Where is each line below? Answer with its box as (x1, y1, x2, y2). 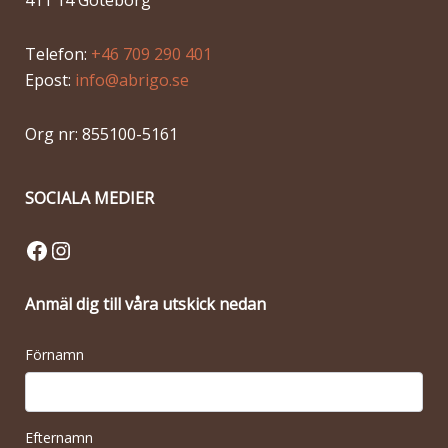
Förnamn (25, 345, 84, 365)
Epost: (25, 69, 75, 92)
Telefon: (25, 43, 91, 66)
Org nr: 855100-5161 (25, 123, 178, 146)
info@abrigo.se (75, 69, 189, 92)
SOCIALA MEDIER (25, 187, 154, 210)
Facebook (24, 232, 128, 266)
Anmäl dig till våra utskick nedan (25, 293, 266, 316)
